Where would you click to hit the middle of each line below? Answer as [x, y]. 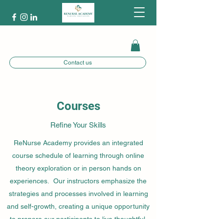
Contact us [78, 62]
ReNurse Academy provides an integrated [78, 142]
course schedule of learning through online [78, 155]
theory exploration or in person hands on [78, 168]
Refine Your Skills [78, 125]
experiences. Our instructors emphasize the [78, 181]
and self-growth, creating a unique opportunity [78, 206]
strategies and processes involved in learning [78, 193]
